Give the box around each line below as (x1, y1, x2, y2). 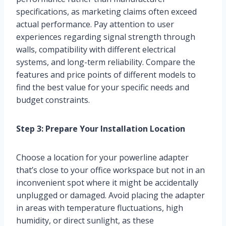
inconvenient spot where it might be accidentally (16, 177, 198, 189)
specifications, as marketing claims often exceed (16, 6, 197, 18)
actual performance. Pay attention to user (16, 19, 174, 30)
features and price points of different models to (16, 69, 196, 81)
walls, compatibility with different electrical (16, 44, 176, 55)
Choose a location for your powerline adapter (16, 152, 189, 163)
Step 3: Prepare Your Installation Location (16, 123, 185, 135)
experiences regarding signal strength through (16, 31, 195, 43)
